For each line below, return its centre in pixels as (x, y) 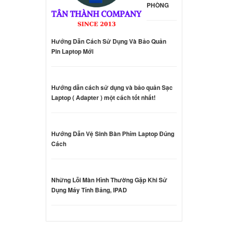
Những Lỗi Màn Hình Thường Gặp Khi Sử (109, 180)
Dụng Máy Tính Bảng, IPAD (89, 190)
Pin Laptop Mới (73, 51)
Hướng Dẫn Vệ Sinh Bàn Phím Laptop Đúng (113, 134)
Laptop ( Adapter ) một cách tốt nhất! (104, 98)
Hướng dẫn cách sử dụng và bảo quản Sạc (112, 88)
